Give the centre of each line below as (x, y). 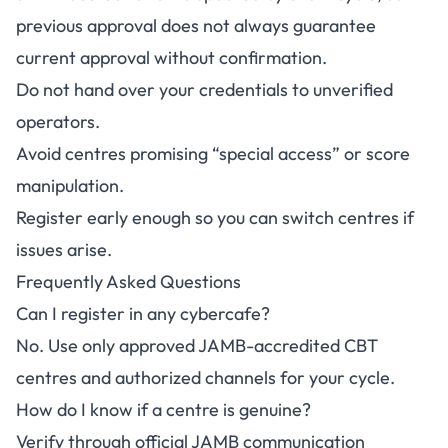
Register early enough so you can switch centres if (215, 217)
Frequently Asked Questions (128, 281)
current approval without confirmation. (171, 57)
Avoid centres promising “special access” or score (213, 153)
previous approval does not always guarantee (196, 25)
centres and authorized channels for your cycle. (205, 377)
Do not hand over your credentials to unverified (204, 89)
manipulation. (70, 185)
